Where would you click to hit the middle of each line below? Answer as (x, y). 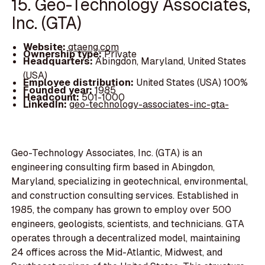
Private (120, 54)
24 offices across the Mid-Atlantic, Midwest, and (117, 253)
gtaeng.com (93, 47)
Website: (45, 47)
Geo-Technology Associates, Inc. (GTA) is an (107, 153)
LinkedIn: (46, 104)
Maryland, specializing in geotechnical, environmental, (130, 182)
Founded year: (59, 90)
